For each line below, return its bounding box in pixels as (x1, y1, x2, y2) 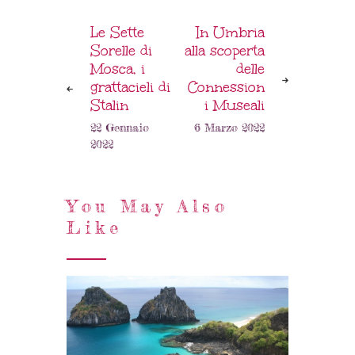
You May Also (67, 195, 229, 218)
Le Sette (90, 23, 145, 43)
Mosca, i (90, 59, 146, 79)
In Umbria (196, 23, 265, 43)
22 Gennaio (90, 120, 150, 136)
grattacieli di (90, 78, 171, 97)
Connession (187, 78, 265, 97)
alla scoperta (184, 41, 265, 61)
